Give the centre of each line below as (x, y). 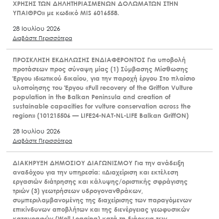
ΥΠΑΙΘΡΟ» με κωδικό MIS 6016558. (66, 13)
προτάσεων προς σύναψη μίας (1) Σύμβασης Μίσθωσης (100, 69)
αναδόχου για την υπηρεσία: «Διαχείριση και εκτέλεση (95, 172)
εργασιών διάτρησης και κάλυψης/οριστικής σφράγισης (100, 181)
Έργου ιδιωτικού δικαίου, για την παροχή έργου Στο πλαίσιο (104, 78)
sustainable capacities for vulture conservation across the (101, 106)
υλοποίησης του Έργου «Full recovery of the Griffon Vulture (102, 88)
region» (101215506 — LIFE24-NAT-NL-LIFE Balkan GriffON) (100, 116)
